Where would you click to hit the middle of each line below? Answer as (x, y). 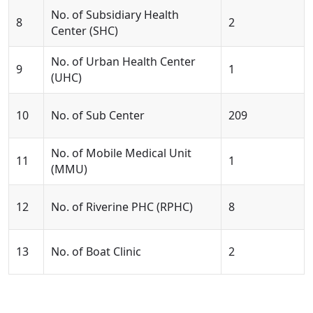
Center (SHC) (85, 31)
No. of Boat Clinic (96, 252)
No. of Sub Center (98, 115)
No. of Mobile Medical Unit (121, 153)
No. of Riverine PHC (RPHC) (122, 207)
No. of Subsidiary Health (115, 15)
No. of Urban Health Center (123, 61)
